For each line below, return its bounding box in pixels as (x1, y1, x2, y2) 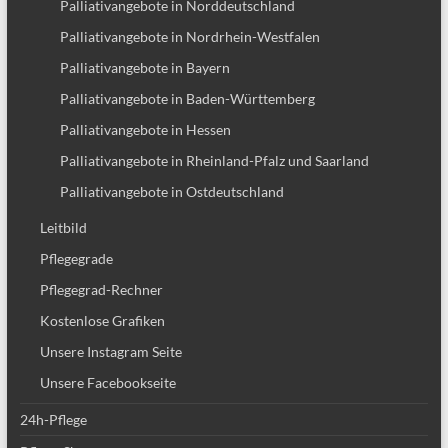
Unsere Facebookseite (39, 374, 176, 392)
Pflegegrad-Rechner (39, 281, 163, 299)
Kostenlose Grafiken (39, 312, 165, 330)
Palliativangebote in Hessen (59, 121, 231, 139)
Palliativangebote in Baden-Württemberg (59, 90, 315, 108)
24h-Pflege (19, 411, 87, 429)
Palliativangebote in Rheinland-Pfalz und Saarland (59, 152, 369, 170)
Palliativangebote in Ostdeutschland (59, 183, 284, 201)
